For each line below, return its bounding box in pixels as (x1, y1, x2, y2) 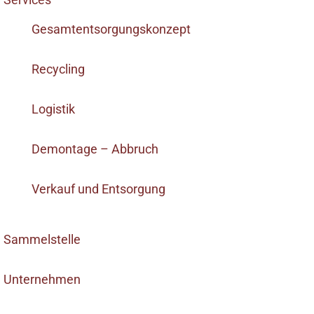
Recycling (32, 62, 85, 77)
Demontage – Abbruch (32, 142, 158, 157)
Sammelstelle (4, 232, 81, 247)
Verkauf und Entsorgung (32, 182, 165, 197)
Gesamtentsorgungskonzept (32, 22, 191, 37)
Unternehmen (4, 272, 81, 287)
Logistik (32, 102, 75, 117)
